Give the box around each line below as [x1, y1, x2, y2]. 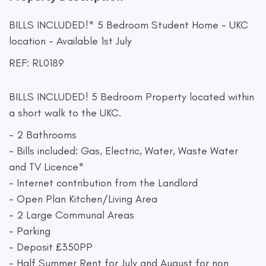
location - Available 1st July [9, 34, 132, 47]
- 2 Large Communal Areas [9, 208, 134, 221]
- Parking [9, 224, 50, 237]
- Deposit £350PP [9, 240, 93, 254]
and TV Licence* [9, 160, 84, 173]
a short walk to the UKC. [9, 106, 121, 119]
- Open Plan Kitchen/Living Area [9, 192, 157, 205]
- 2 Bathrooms [9, 128, 77, 141]
